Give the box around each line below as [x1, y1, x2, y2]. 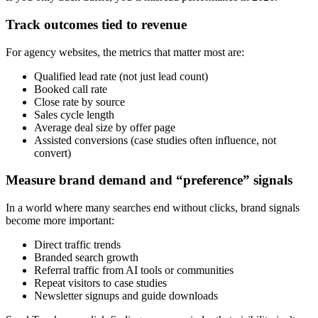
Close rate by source [34, 95, 125, 108]
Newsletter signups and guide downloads [34, 289, 218, 302]
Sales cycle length [34, 108, 114, 121]
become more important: [6, 214, 114, 226]
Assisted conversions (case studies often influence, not [34, 133, 276, 146]
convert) [34, 146, 71, 159]
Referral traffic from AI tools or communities [34, 263, 234, 276]
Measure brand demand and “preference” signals [6, 172, 292, 188]
